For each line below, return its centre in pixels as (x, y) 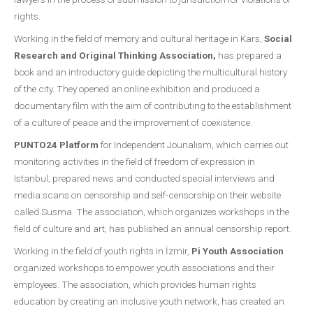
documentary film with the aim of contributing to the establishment (153, 105)
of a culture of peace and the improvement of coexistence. (134, 122)
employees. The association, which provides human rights (135, 284)
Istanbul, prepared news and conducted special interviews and (144, 178)
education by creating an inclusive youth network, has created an (149, 301)
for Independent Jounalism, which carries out (194, 145)
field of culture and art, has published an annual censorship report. (153, 228)
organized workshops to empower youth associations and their (144, 268)
